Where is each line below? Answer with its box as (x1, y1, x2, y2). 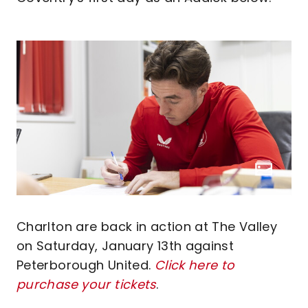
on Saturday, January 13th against (16, 237, 234, 254)
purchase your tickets (16, 276, 156, 293)
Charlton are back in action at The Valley (16, 218, 278, 235)
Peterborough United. (16, 256, 155, 274)
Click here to (154, 256, 235, 274)
